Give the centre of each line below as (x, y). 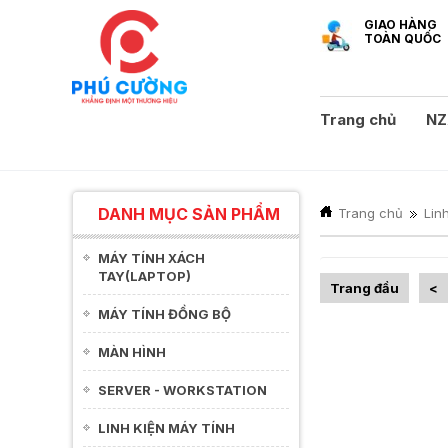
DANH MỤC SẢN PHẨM (189, 214)
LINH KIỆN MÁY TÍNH (166, 428)
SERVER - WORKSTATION (182, 390)
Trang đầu (364, 288)
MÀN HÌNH (132, 352)
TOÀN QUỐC (402, 38)
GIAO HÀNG (400, 24)
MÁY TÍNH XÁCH (151, 258)
